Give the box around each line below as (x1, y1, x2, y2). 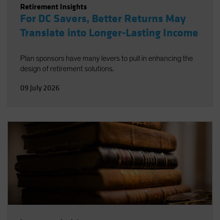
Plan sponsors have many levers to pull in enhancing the (20, 55, 193, 62)
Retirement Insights (20, 1, 87, 12)
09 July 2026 (20, 83, 59, 93)
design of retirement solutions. (20, 65, 114, 73)
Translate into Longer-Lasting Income (20, 26, 198, 40)
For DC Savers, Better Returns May (20, 12, 186, 26)
